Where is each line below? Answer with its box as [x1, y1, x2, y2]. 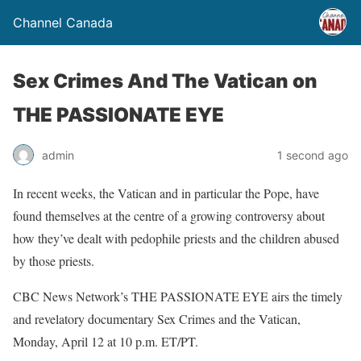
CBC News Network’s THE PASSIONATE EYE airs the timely [13, 288, 342, 305]
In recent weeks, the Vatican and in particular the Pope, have [13, 185, 319, 201]
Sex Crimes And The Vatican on [13, 69, 317, 93]
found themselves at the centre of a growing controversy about [13, 207, 325, 224]
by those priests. [13, 252, 94, 269]
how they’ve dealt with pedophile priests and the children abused [13, 230, 339, 247]
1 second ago [277, 147, 348, 162]
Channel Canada [13, 15, 113, 31]
